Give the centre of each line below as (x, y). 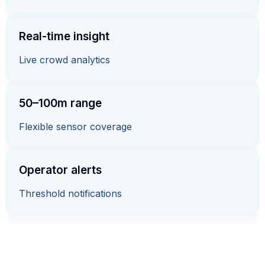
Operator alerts (60, 170)
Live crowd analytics (64, 59)
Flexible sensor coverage (75, 126)
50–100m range (60, 103)
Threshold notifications (70, 193)
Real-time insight (64, 36)
